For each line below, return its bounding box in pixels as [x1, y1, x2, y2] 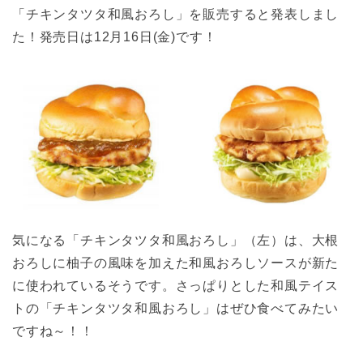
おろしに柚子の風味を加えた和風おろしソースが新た [12, 256, 340, 271]
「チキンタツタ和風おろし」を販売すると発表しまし [12, 7, 340, 22]
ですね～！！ [12, 324, 94, 339]
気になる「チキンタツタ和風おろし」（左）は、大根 [12, 233, 340, 248]
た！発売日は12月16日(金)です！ [12, 30, 217, 45]
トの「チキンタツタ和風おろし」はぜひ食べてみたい [12, 301, 340, 316]
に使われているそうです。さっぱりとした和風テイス [12, 279, 340, 293]
